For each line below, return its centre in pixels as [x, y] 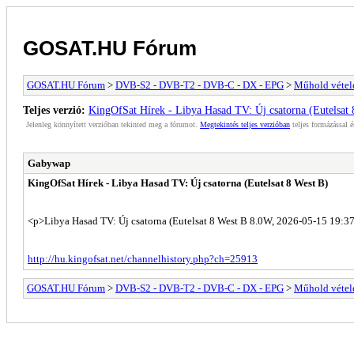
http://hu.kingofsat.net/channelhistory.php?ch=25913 [143, 258]
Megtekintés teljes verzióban [245, 124]
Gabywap [49, 163]
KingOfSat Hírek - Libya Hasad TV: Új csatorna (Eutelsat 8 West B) [178, 183]
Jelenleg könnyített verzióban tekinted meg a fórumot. [113, 124]
